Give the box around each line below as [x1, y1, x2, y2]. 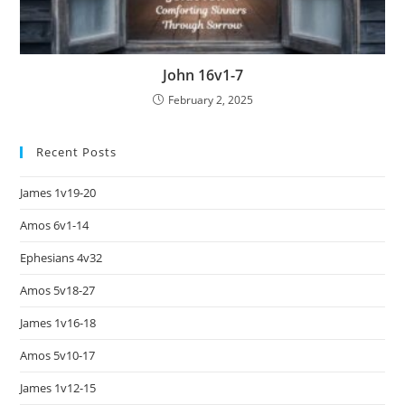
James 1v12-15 [20, 380, 97, 397]
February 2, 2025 [167, 92, 253, 108]
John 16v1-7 [162, 65, 243, 86]
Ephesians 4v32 [20, 250, 103, 267]
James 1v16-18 [20, 315, 97, 332]
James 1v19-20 [20, 184, 97, 202]
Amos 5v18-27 [20, 282, 96, 299]
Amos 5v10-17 [20, 347, 96, 364]
